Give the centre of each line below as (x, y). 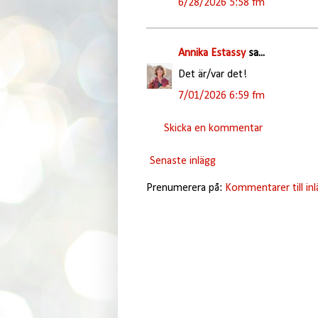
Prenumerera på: (185, 188)
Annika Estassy (212, 53)
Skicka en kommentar (213, 128)
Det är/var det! (212, 74)
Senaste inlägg (182, 161)
